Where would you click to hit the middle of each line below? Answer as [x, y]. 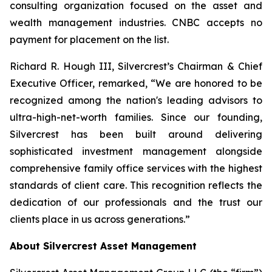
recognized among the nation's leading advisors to [136, 100]
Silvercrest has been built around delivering [136, 134]
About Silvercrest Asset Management [103, 246]
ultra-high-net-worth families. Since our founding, [136, 117]
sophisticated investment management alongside [136, 151]
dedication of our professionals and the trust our [136, 202]
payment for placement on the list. [89, 39]
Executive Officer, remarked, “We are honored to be [136, 83]
